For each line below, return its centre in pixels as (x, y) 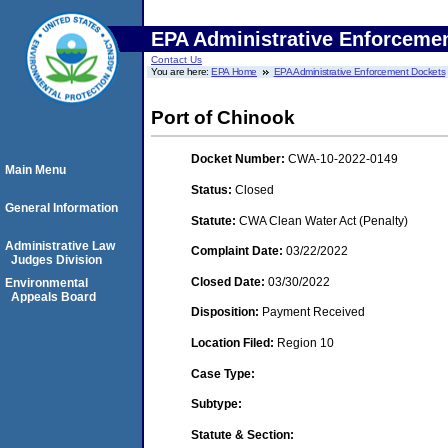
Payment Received (313, 312)
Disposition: (226, 312)
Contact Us (176, 59)
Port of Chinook (223, 117)
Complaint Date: (238, 251)
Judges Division (56, 260)
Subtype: (216, 404)
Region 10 (305, 342)
